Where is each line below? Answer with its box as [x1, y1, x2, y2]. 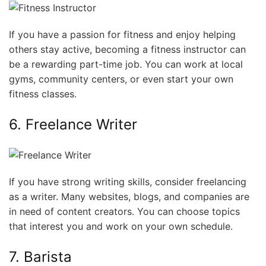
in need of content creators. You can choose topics [9, 205, 240, 217]
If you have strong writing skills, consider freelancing [9, 175, 246, 188]
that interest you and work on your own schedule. [9, 220, 233, 232]
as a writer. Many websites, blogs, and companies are [9, 190, 249, 202]
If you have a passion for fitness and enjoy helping [9, 28, 236, 40]
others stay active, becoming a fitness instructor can [9, 43, 246, 55]
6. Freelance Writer [9, 115, 137, 133]
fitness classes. [9, 87, 77, 100]
